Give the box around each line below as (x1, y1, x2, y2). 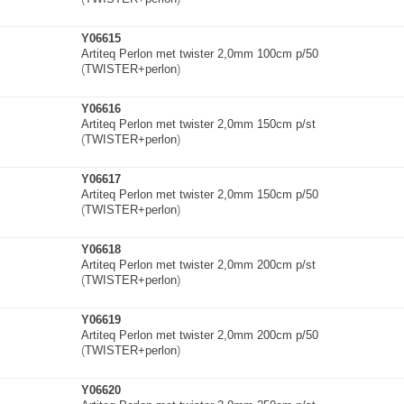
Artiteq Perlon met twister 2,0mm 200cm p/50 (81, 328, 318, 342)
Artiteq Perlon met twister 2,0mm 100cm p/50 (81, 47, 318, 60)
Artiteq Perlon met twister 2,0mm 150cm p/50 (81, 188, 318, 201)
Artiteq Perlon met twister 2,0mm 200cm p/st (81, 258, 316, 271)
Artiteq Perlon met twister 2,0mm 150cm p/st (81, 117, 316, 131)
